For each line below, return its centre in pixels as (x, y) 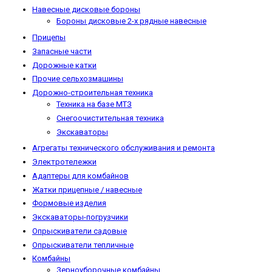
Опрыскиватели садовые (80, 231)
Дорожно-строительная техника (93, 93)
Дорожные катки (64, 65)
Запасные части (62, 51)
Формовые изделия (69, 203)
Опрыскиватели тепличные (83, 245)
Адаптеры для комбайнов (80, 175)
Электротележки (64, 162)
